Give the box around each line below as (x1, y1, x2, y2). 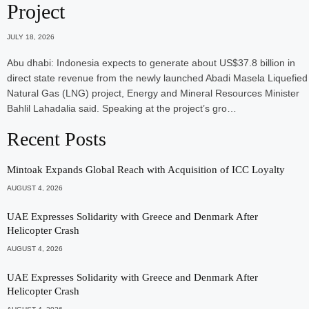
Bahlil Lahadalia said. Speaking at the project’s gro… (7, 102, 237, 114)
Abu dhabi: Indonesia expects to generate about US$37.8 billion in (7, 57, 295, 68)
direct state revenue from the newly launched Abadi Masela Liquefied (7, 72, 308, 83)
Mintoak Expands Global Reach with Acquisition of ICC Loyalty (7, 163, 285, 175)
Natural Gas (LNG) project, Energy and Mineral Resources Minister (7, 87, 299, 99)
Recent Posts (7, 128, 106, 150)
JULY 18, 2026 (7, 32, 54, 41)
